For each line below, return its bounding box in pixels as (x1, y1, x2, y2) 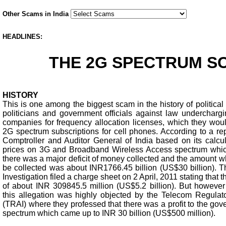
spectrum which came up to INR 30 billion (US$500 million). (3, 208, 215, 217)
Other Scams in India (3, 10, 71, 18)
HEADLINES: (3, 33, 46, 40)
